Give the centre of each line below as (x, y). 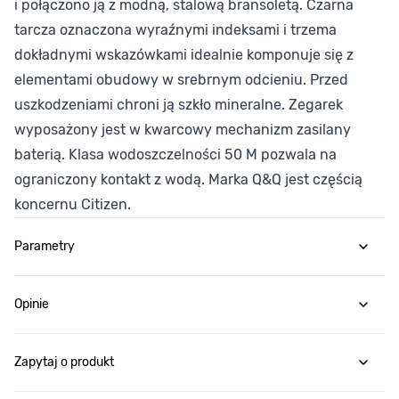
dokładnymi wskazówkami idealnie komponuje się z (184, 55)
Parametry (45, 247)
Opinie (32, 305)
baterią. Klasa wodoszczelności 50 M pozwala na (175, 155)
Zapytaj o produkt (64, 362)
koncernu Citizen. (73, 205)
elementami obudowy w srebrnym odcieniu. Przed (181, 80)
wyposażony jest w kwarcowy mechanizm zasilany (183, 130)
